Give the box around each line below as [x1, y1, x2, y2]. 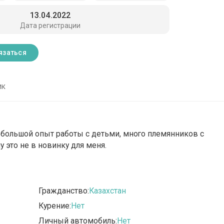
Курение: [38, 201, 71, 211]
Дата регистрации [20, 21, 81, 29]
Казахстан [89, 186, 126, 196]
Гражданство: [38, 186, 89, 196]
